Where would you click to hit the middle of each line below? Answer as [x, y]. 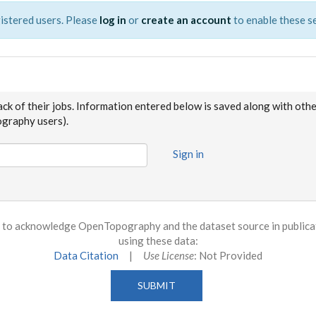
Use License [169, 255]
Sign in [188, 154]
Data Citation [86, 255]
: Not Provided [228, 255]
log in [113, 20]
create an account [186, 20]
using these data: [158, 241]
